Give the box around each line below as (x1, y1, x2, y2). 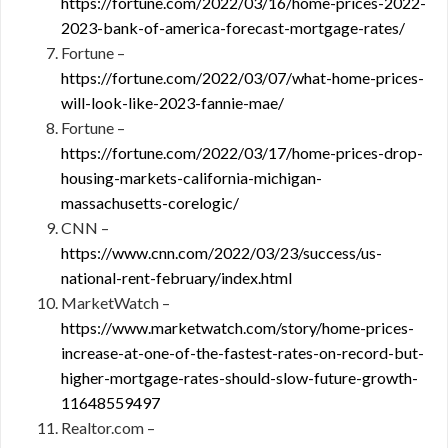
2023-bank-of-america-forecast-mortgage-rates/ (61, 18, 405, 37)
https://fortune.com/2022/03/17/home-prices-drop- (61, 143, 423, 162)
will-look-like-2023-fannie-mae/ (61, 93, 284, 112)
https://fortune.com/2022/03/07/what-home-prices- (61, 68, 424, 87)
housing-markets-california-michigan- (61, 168, 322, 187)
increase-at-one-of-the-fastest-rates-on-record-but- (61, 343, 424, 362)
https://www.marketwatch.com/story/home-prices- (61, 318, 414, 337)
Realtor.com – (61, 418, 155, 437)
